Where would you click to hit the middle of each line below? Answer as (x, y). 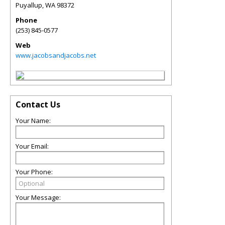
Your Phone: (34, 172)
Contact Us (38, 104)
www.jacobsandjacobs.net (56, 55)
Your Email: (32, 146)
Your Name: (33, 121)
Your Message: (38, 197)
